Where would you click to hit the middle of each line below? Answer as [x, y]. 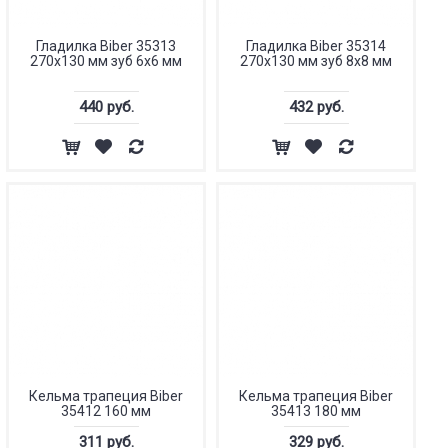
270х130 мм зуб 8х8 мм [316, 61]
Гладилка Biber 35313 [106, 46]
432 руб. [316, 107]
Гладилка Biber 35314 [316, 46]
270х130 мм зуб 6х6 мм [106, 61]
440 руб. [106, 107]
